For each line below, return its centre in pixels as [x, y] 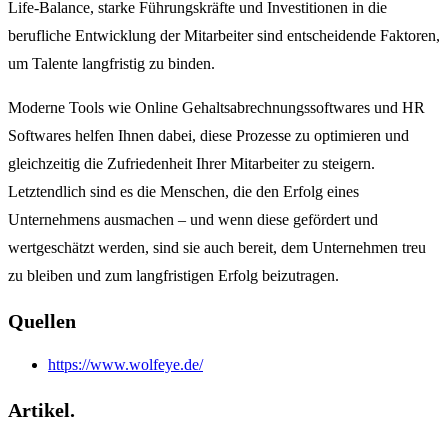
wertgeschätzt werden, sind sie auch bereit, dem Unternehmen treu [217, 248]
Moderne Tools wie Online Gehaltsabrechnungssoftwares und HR [216, 108]
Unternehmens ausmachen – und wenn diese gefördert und [193, 220]
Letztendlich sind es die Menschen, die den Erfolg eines [183, 192]
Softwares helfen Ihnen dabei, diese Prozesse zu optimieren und [208, 136]
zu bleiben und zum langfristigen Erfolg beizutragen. [173, 276]
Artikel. [41, 409]
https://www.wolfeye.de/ [125, 365]
